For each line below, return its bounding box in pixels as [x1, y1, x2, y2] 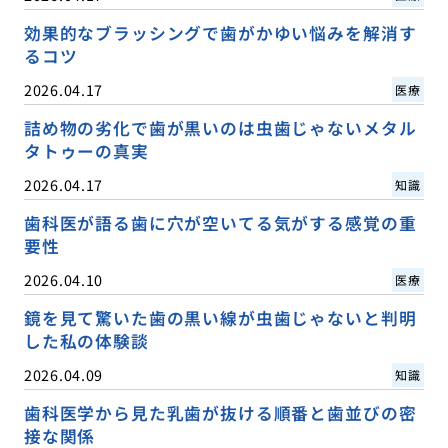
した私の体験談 [23, 329, 149, 354]
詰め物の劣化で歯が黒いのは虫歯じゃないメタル [23, 115, 417, 140]
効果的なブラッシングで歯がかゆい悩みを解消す [23, 20, 417, 45]
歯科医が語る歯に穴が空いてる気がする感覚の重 [23, 210, 417, 235]
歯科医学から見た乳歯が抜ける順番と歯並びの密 [23, 401, 417, 426]
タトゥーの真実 [23, 138, 149, 163]
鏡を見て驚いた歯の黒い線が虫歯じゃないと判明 [23, 306, 417, 331]
